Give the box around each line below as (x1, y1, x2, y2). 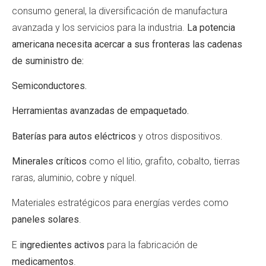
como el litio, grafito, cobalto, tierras (87, 156, 240, 167)
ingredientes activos (20, 239, 104, 251)
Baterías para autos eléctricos (12, 130, 136, 142)
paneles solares (12, 214, 79, 226)
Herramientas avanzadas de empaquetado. (12, 105, 189, 117)
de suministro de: (12, 55, 86, 66)
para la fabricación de (104, 239, 198, 251)
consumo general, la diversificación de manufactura (12, 5, 227, 17)
